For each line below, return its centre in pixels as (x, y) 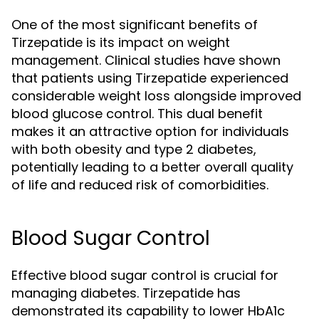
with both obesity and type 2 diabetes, (134, 149)
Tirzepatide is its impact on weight (121, 42)
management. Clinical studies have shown (146, 60)
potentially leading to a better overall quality (152, 167)
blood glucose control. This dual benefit (137, 114)
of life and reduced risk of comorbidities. (140, 185)
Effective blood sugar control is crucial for (145, 275)
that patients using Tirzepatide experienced (150, 78)
